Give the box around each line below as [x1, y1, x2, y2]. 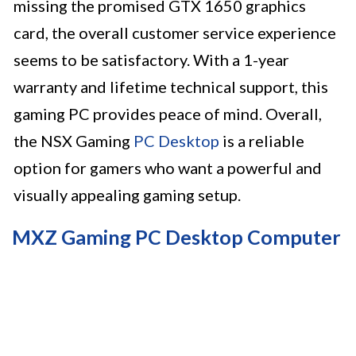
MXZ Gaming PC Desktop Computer [12, 225, 341, 250]
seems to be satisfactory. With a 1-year [14, 50, 289, 70]
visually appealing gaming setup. [14, 185, 241, 205]
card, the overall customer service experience [14, 23, 336, 43]
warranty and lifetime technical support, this [14, 77, 328, 97]
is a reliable [219, 131, 304, 151]
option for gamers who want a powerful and [14, 158, 322, 178]
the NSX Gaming [14, 131, 133, 151]
